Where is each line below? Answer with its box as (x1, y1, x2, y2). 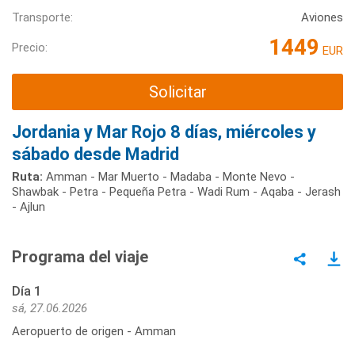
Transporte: (12, 10, 73, 25)
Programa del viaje (12, 246, 148, 266)
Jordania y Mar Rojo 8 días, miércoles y (12, 121, 316, 142)
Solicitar (148, 82, 207, 102)
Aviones (301, 10, 343, 25)
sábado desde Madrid (12, 143, 179, 164)
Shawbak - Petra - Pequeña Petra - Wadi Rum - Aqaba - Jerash (12, 184, 341, 199)
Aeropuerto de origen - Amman (12, 323, 176, 338)
